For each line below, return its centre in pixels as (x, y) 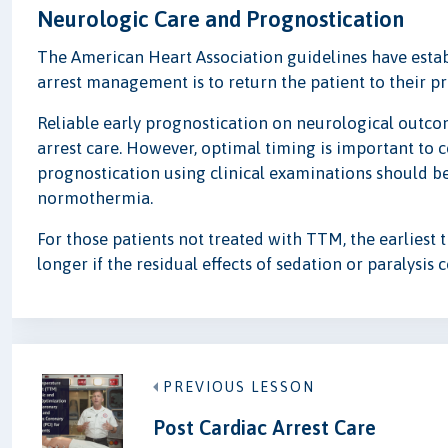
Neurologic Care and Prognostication (221, 19)
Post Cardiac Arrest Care (264, 427)
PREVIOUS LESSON (238, 386)
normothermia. (95, 198)
